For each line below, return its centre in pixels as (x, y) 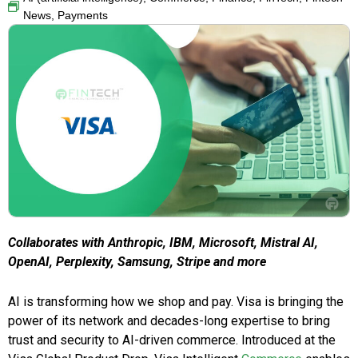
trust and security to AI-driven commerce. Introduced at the (172, 340)
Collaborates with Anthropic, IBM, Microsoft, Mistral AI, (163, 243)
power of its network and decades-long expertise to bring (169, 321)
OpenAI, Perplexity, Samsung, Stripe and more (137, 262)
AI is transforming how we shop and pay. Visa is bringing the (176, 302)
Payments (83, 16)
